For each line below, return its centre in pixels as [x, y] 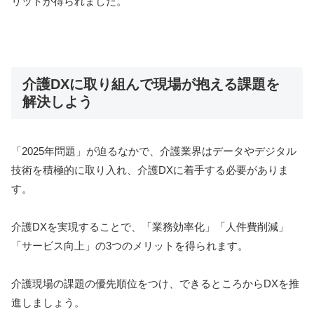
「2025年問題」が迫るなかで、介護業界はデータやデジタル [154, 151]
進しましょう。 [48, 303]
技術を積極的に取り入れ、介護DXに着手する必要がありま [150, 170]
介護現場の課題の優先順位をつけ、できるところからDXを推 [155, 284]
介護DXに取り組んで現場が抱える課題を [151, 84]
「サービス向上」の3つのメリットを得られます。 [130, 246]
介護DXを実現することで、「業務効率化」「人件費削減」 [150, 227]
